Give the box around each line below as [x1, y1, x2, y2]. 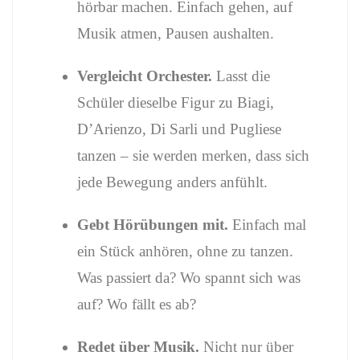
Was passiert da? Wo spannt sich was [77, 269, 301, 286]
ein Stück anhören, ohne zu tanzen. [77, 243, 293, 260]
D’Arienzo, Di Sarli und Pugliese [77, 121, 281, 137]
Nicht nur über [199, 338, 293, 355]
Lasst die [212, 67, 270, 84]
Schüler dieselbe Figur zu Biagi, [77, 94, 274, 111]
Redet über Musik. [77, 338, 199, 355]
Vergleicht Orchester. [77, 67, 212, 84]
